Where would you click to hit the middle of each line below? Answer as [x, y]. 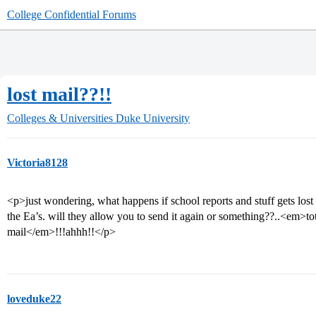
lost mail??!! [59, 94]
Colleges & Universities [60, 118]
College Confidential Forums [72, 14]
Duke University [153, 118]
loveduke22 [34, 299]
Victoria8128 [37, 163]
